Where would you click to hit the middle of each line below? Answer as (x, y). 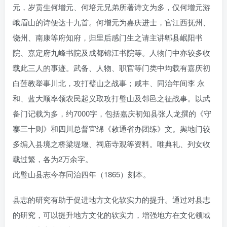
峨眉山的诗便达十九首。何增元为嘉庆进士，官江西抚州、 (111, 22)
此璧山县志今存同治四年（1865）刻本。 (82, 174)
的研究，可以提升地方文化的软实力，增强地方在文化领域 (111, 214)
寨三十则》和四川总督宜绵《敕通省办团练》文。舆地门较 (111, 128)
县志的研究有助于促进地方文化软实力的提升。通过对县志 (111, 199)
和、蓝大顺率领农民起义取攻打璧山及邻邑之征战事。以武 (111, 98)
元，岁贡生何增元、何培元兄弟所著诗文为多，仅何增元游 (111, 7)
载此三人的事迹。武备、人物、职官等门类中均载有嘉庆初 (111, 67)
